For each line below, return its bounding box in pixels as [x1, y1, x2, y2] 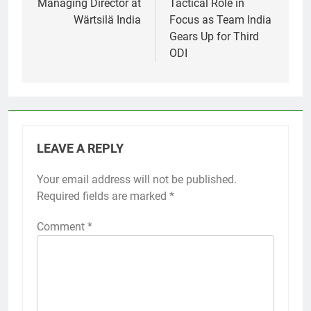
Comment [37, 220, 87, 234]
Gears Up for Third [169, 30, 259, 44]
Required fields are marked [37, 190, 169, 203]
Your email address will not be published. [37, 173, 237, 187]
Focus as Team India [169, 13, 271, 27]
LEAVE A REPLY [37, 142, 124, 156]
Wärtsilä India [74, 13, 141, 27]
